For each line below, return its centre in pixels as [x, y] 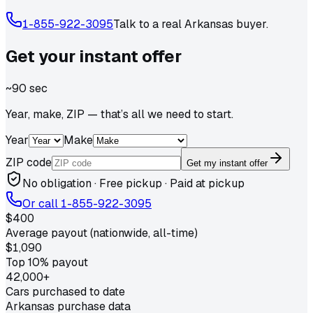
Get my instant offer [227, 163]
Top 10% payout [47, 262]
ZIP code [29, 162]
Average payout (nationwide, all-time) [102, 233]
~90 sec [27, 88]
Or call [42, 203]
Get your [42, 56]
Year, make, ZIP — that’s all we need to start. [119, 114]
